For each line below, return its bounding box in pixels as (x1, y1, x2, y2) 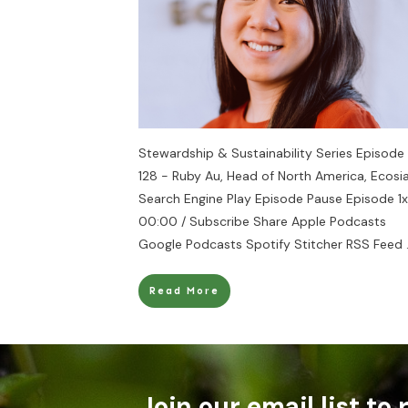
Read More (149, 285, 219, 297)
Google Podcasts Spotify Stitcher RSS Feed (138, 236, 406, 252)
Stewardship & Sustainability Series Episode (138, 145, 404, 161)
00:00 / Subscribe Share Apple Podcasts (138, 213, 386, 229)
